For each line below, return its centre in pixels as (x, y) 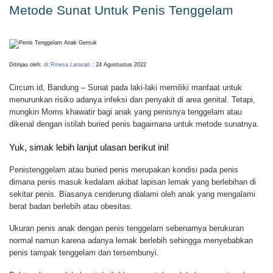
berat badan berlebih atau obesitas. (71, 207)
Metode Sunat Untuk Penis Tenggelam (121, 10)
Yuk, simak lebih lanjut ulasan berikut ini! (89, 147)
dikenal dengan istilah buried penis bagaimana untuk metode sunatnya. (134, 124)
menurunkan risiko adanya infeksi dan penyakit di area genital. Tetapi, (132, 99)
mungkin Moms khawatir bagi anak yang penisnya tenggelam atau (126, 112)
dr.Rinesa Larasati (67, 65)
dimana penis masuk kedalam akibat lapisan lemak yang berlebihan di (133, 182)
